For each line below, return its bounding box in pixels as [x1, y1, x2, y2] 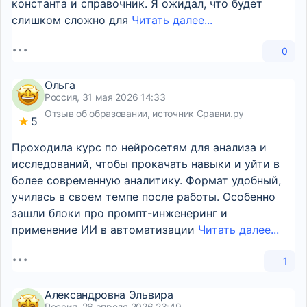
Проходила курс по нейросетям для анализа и [12, 140, 267, 154]
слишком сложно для [12, 13, 132, 27]
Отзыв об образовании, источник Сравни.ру [45, 108, 244, 119]
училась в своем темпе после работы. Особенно [12, 190, 275, 204]
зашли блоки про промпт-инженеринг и [12, 206, 228, 220]
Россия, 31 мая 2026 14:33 [45, 91, 166, 103]
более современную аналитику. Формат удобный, [12, 173, 281, 187]
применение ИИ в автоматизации [12, 223, 198, 236]
